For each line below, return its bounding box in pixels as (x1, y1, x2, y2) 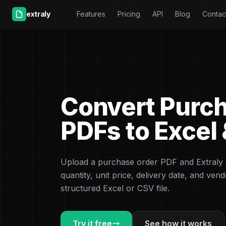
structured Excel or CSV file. (61, 183, 169, 193)
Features (76, 10, 105, 18)
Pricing (117, 10, 140, 18)
